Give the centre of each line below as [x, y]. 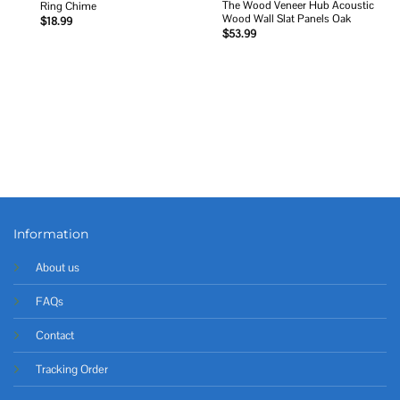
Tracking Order [72, 370]
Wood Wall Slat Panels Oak [286, 19]
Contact [55, 336]
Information [51, 234]
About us [58, 268]
